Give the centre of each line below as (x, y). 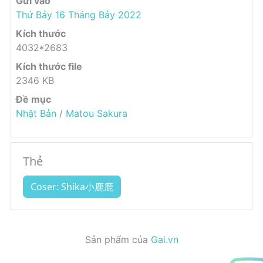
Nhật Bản (36, 114)
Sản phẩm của (118, 240)
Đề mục (33, 100)
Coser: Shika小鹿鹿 (72, 187)
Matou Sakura (97, 114)
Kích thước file (49, 67)
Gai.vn (164, 240)
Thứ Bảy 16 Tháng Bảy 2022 (79, 15)
